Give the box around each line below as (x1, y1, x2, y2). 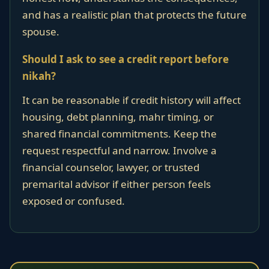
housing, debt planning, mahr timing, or (22, 110, 214, 124)
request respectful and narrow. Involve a (22, 144, 217, 157)
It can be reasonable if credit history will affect (22, 93, 241, 107)
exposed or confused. (22, 194, 125, 208)
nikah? (22, 69, 56, 83)
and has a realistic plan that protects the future (22, 8, 247, 22)
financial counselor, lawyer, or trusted (22, 160, 199, 174)
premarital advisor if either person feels (22, 177, 211, 191)
